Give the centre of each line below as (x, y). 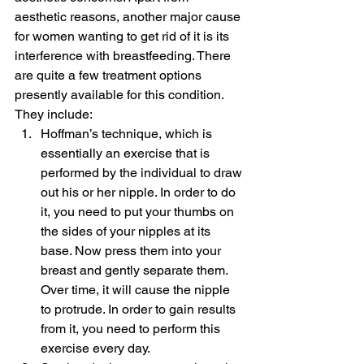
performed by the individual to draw (143, 172)
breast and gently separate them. (136, 270)
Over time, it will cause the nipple (137, 289)
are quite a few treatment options (110, 75)
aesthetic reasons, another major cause (129, 16)
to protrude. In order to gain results (140, 309)
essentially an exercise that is (127, 153)
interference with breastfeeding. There (124, 55)
